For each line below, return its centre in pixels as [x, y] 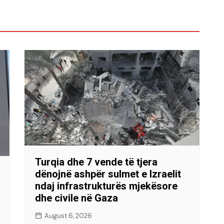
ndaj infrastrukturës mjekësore [106, 186]
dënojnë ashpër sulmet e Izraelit [108, 174]
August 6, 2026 [68, 215]
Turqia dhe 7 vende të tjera [96, 162]
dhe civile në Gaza [76, 198]
